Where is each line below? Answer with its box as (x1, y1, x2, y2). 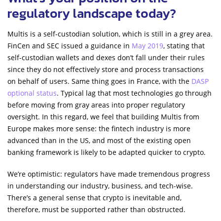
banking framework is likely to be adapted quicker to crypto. (7, 147, 206, 157)
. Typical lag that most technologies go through (57, 88, 212, 98)
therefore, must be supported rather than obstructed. (7, 204, 185, 214)
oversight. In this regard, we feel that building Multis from (7, 111, 199, 121)
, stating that (163, 40, 205, 50)
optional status (7, 88, 57, 98)
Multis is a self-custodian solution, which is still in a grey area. (7, 29, 213, 38)
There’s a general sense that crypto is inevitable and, (7, 192, 182, 202)
